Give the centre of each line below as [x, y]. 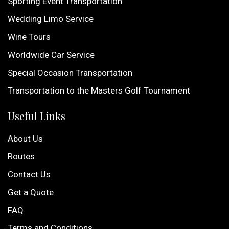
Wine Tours [29, 37]
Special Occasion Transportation [70, 73]
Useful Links [37, 116]
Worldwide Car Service [51, 55]
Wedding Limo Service [51, 19]
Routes [21, 157]
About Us [25, 139]
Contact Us [29, 175]
